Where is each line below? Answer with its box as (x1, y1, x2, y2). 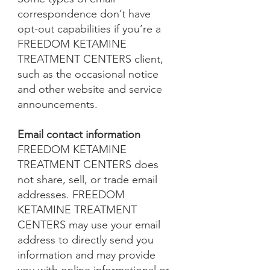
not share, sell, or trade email (17, 173, 157, 186)
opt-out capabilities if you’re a (17, 22, 161, 36)
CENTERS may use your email (17, 218, 160, 231)
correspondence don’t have (17, 7, 151, 20)
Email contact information (17, 128, 140, 141)
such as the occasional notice (17, 67, 159, 81)
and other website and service (17, 83, 162, 96)
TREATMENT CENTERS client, (17, 52, 163, 66)
